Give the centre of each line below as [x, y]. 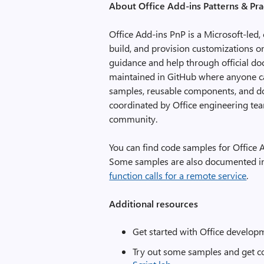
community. [133, 119]
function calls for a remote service [178, 175]
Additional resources [154, 204]
